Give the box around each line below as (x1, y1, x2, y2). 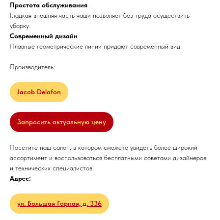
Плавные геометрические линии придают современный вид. (10, 42, 182, 50)
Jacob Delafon (17, 88, 61, 96)
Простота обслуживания (10, 1, 87, 9)
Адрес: (10, 174, 31, 182)
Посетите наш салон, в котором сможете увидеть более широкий (10, 143, 197, 151)
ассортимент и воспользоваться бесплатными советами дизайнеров (10, 154, 206, 162)
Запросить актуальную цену (17, 118, 106, 126)
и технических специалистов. (10, 164, 94, 172)
